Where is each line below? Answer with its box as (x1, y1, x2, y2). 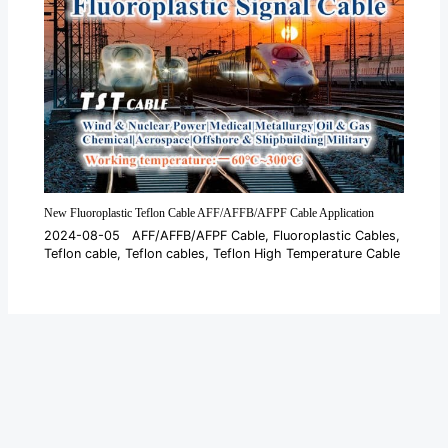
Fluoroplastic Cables (273, 227, 397, 243)
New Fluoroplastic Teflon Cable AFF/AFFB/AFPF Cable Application (44, 206, 375, 221)
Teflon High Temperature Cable (213, 245, 401, 261)
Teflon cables (125, 245, 206, 261)
